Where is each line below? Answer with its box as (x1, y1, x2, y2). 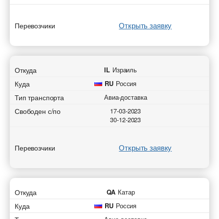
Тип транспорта (15, 92, 65, 102)
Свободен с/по (15, 106, 61, 116)
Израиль (112, 65, 137, 74)
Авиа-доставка (104, 92, 147, 102)
